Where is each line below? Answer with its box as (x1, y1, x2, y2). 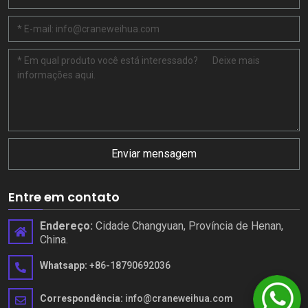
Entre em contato (8, 188, 120, 206)
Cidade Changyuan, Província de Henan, (93, 219, 283, 232)
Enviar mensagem (111, 146, 197, 160)
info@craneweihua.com (123, 292, 233, 304)
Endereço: (40, 219, 93, 232)
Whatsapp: (40, 259, 87, 271)
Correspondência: (40, 292, 123, 304)
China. (40, 232, 68, 246)
